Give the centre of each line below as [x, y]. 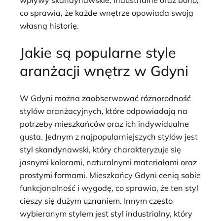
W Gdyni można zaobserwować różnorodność [105, 98]
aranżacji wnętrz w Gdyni [104, 71]
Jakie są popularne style [98, 53]
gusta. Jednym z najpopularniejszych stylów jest [109, 137]
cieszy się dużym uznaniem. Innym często [96, 201]
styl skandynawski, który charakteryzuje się [100, 150]
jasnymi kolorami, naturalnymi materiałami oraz [108, 163]
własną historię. [49, 25]
